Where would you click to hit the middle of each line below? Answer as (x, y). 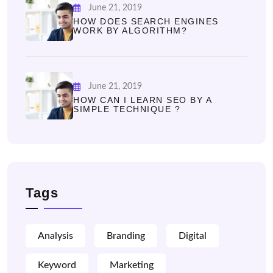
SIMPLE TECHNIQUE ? (127, 109)
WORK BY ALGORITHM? (130, 30)
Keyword (57, 265)
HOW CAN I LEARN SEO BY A (142, 100)
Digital (193, 236)
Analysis (55, 236)
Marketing (132, 265)
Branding (126, 236)
